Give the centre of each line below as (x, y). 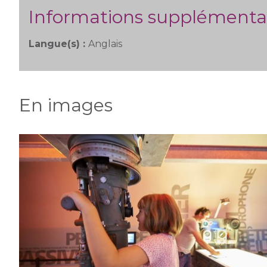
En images (66, 105)
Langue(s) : (58, 44)
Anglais (105, 44)
